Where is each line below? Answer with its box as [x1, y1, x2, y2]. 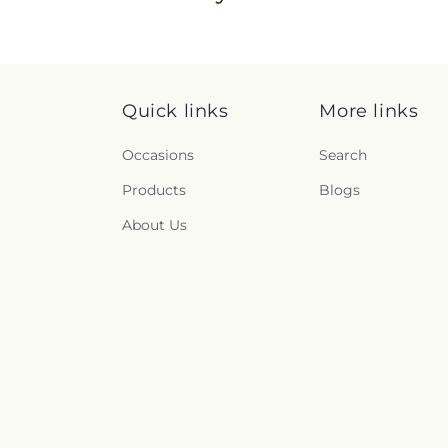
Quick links [122, 100, 229, 123]
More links [319, 100, 419, 123]
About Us [122, 216, 187, 235]
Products [122, 181, 186, 200]
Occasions [122, 146, 194, 165]
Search [319, 146, 368, 165]
